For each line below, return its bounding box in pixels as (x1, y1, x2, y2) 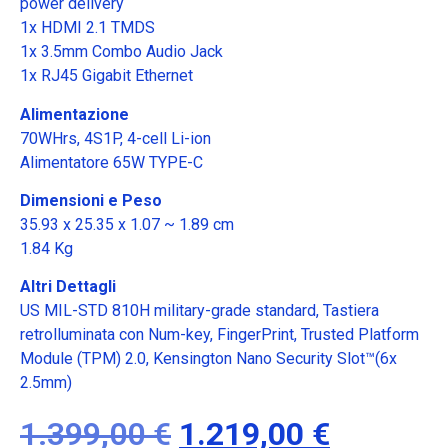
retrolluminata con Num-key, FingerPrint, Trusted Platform (20, 325, 419, 345)
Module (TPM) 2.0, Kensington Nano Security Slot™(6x (20, 349, 397, 369)
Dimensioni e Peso (20, 191, 162, 211)
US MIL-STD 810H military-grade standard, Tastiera (20, 301, 379, 321)
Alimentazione (20, 104, 129, 124)
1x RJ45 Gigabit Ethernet (20, 66, 193, 86)
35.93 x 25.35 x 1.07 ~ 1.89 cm (20, 215, 234, 235)
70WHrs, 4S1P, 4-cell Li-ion (20, 128, 211, 148)
